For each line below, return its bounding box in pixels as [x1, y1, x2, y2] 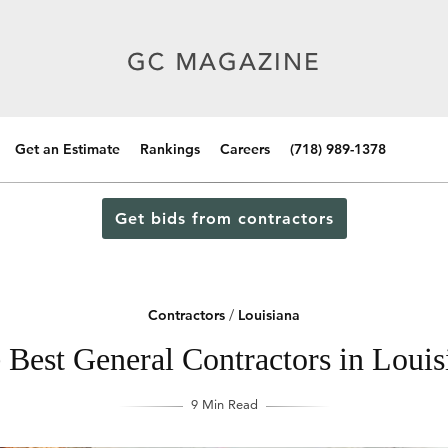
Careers [220, 140, 270, 158]
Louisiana [238, 306, 300, 324]
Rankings [140, 140, 200, 158]
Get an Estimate [15, 140, 120, 158]
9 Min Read [190, 396, 258, 412]
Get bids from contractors [114, 209, 334, 228]
